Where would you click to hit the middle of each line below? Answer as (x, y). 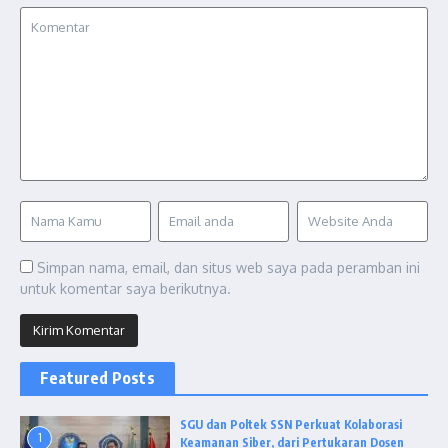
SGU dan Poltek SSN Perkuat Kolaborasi (291, 424)
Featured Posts (97, 377)
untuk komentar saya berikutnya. (125, 288)
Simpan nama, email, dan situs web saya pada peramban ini (228, 267)
